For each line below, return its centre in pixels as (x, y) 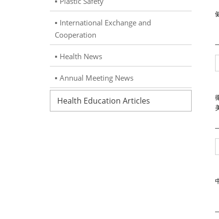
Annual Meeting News (97, 78)
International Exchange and (105, 22)
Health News (81, 56)
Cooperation (76, 35)
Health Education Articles (104, 101)
